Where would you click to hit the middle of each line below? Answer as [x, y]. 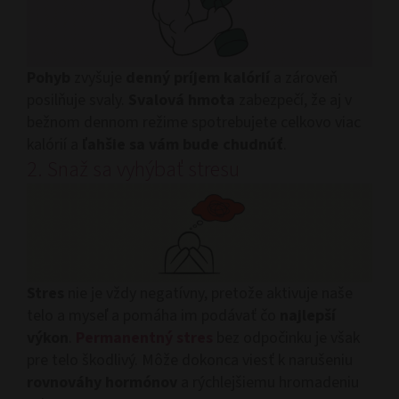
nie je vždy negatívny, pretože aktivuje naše [210, 294]
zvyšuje [100, 78]
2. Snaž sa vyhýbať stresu [133, 170]
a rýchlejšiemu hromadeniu [270, 383]
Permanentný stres [144, 338]
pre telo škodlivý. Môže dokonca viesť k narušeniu [190, 361]
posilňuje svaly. [77, 101]
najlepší [308, 316]
